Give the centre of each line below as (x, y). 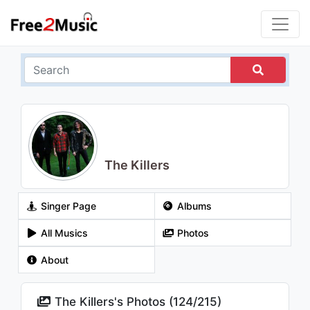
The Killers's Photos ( (112, 302)
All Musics (63, 233)
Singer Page (67, 206)
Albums (193, 206)
